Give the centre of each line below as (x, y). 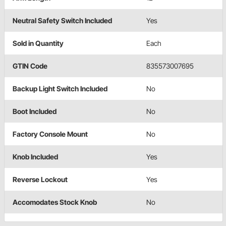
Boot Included (35, 111)
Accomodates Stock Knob (55, 202)
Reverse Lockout (40, 180)
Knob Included (35, 157)
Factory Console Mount (50, 134)
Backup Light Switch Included (60, 89)
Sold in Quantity (38, 43)
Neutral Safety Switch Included (62, 21)
